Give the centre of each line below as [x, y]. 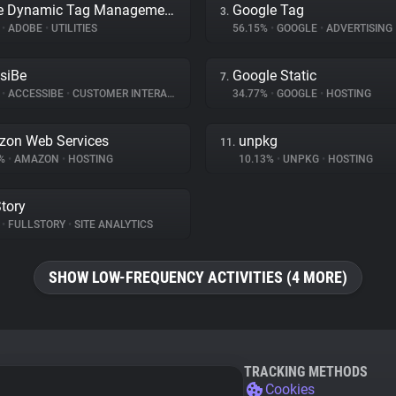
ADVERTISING [358, 28]
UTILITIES [73, 28]
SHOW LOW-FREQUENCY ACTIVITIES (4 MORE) [198, 277]
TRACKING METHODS [306, 372]
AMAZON [37, 159]
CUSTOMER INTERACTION [118, 94]
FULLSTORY [37, 225]
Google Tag [268, 10]
